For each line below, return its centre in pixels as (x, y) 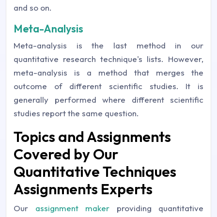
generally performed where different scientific (108, 99)
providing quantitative (156, 208)
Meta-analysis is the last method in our (108, 45)
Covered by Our (66, 154)
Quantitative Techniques (95, 171)
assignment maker (72, 208)
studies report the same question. (76, 113)
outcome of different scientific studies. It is (108, 86)
